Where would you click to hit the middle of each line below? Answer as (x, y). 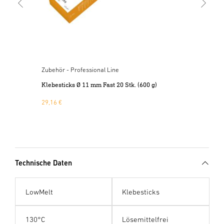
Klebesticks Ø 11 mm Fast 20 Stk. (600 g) (99, 84)
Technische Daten (43, 162)
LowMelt (39, 192)
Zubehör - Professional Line (80, 69)
